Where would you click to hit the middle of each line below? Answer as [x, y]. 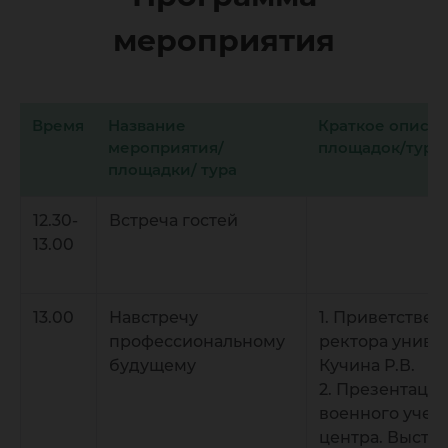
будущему [152, 365]
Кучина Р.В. [367, 365]
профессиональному [197, 341]
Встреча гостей [173, 220]
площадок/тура [380, 147]
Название [147, 125]
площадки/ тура [172, 169]
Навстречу [153, 317]
